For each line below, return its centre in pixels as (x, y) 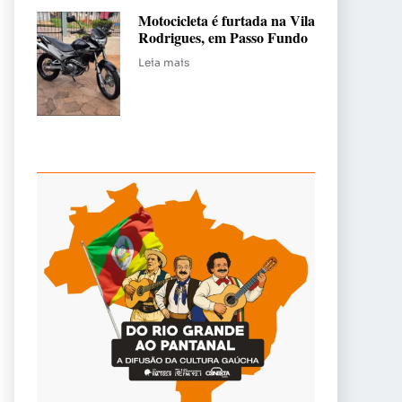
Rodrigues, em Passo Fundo (223, 37)
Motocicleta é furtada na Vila (227, 20)
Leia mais (164, 62)
